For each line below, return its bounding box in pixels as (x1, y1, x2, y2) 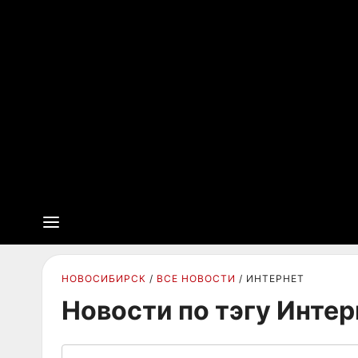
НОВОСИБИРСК (62, 272, 146, 284)
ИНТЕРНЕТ (246, 272, 304, 284)
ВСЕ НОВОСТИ (157, 272, 236, 284)
